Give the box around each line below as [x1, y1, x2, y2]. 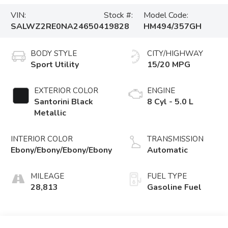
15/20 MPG [147, 59, 191, 71]
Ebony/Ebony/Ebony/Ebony [11, 145, 112, 156]
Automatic [147, 145, 188, 156]
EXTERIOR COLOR [34, 85, 99, 96]
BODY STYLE [31, 48, 77, 59]
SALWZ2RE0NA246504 [11, 21, 104, 33]
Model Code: [144, 10, 189, 21]
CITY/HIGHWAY [147, 48, 204, 59]
